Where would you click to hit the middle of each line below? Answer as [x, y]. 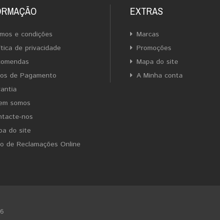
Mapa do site [157, 62]
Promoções [154, 48]
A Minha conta [160, 76]
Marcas [148, 34]
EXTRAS [147, 11]
